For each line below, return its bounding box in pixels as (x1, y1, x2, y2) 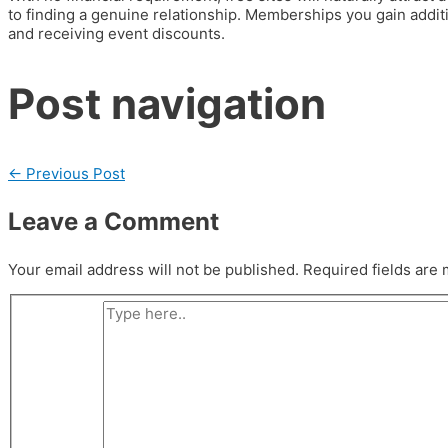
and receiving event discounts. (8, 23, 225, 43)
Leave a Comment (8, 206, 219, 236)
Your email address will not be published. (8, 259, 299, 279)
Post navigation (8, 77, 326, 129)
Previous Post (22, 163, 125, 183)
